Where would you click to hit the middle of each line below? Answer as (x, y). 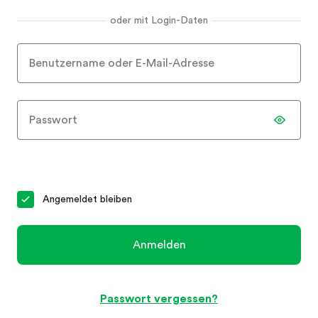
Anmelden (159, 245)
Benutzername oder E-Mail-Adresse (122, 63)
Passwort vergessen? (159, 298)
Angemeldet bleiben (87, 199)
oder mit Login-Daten (159, 20)
